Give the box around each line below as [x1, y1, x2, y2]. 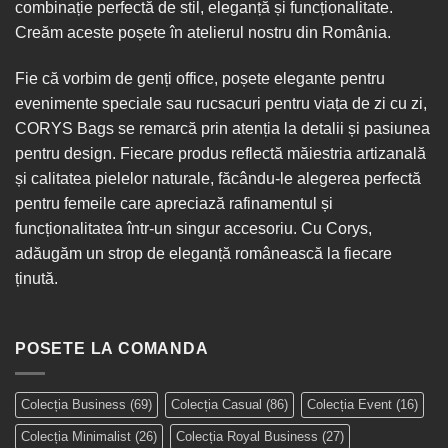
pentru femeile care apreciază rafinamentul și [15, 195, 333, 213]
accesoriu [224, 220, 293, 238]
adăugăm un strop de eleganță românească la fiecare [15, 245, 392, 263]
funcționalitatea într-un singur [15, 220, 224, 238]
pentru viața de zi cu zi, [261, 95, 427, 113]
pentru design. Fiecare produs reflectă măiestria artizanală [15, 145, 426, 163]
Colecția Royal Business [176, 428, 318, 444]
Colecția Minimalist [21, 428, 131, 444]
